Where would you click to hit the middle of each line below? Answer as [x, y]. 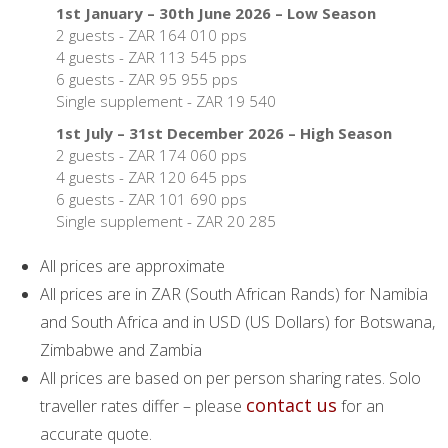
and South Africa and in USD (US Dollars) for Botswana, [237, 322]
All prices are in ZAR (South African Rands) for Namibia [234, 294]
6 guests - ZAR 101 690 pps [151, 199]
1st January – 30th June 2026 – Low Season [216, 13]
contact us [291, 405]
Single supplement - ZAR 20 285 [166, 221]
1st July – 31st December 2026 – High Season [224, 133]
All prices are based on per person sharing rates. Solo [230, 378]
